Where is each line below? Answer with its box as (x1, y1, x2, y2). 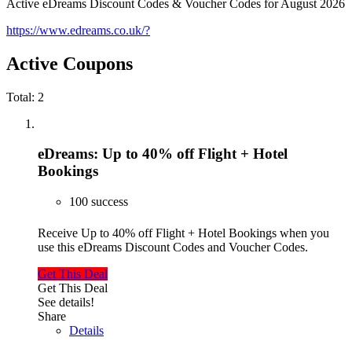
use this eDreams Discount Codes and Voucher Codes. (38, 240, 308, 255)
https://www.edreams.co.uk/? (6, 23, 150, 37)
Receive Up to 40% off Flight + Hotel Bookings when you (38, 226, 329, 240)
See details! (38, 295, 94, 310)
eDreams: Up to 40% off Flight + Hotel (38, 145, 288, 163)
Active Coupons (6, 53, 133, 74)
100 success (69, 195, 128, 209)
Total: (6, 90, 38, 104)
